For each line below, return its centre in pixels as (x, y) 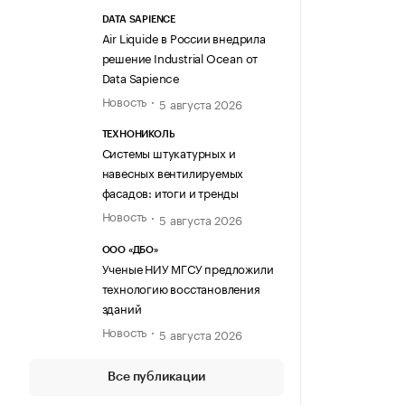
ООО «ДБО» (130, 250)
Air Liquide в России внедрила (184, 37)
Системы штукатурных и (169, 152)
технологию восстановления (181, 287)
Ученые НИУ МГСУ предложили (188, 267)
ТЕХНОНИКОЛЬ (138, 135)
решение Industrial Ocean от (180, 57)
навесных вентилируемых (173, 172)
